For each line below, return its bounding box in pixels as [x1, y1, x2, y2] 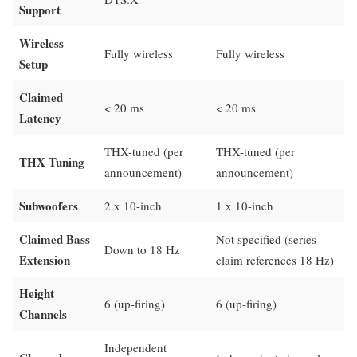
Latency [19, 108, 61, 127]
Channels [19, 304, 67, 323]
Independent [104, 339, 167, 355]
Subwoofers [19, 196, 78, 214]
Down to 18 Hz [104, 241, 180, 257]
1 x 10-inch [216, 197, 273, 214]
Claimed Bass [19, 229, 90, 248]
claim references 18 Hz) [216, 251, 334, 268]
